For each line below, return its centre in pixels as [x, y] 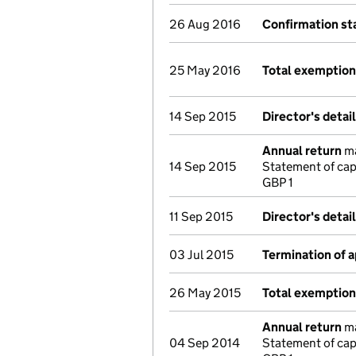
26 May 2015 [205, 293]
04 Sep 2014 [205, 343]
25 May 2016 [205, 70]
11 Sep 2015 [201, 217]
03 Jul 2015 [201, 255]
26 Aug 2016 [205, 24]
